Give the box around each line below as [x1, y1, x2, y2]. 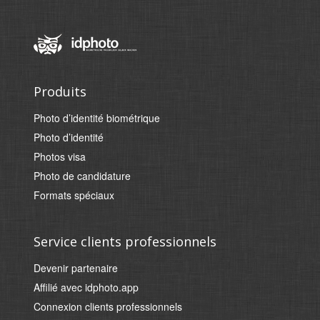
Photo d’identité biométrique [34, 111, 161, 125]
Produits [34, 83, 87, 100]
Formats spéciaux [34, 188, 115, 202]
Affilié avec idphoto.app [34, 280, 139, 294]
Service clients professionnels [34, 233, 217, 250]
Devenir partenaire [34, 261, 119, 275]
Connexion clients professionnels [34, 299, 183, 314]
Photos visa [34, 149, 86, 164]
